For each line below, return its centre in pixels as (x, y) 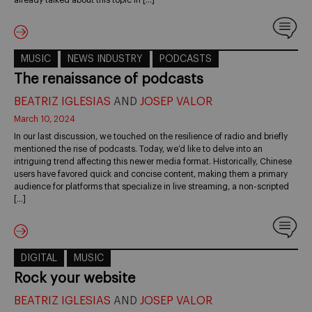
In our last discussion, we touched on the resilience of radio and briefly (151, 136)
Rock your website (75, 278)
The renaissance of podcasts (109, 79)
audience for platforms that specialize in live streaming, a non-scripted (151, 186)
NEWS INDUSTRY (105, 59)
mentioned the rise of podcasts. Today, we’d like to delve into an (138, 149)
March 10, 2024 (45, 119)
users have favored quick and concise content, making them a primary (151, 174)
